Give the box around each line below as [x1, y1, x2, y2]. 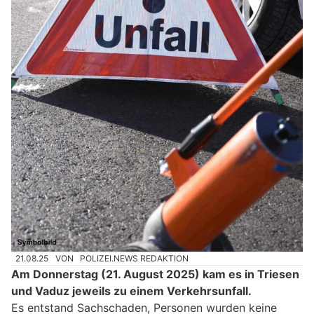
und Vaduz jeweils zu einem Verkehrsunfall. [11, 284, 252, 299]
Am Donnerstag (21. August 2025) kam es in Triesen [11, 267, 299, 282]
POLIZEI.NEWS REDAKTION [80, 252, 189, 264]
